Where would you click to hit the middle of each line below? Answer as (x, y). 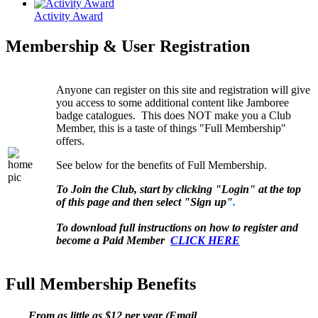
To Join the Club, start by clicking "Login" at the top (179, 189)
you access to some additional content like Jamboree (172, 102)
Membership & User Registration (128, 46)
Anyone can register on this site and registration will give (183, 89)
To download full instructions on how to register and (177, 227)
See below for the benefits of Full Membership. (161, 165)
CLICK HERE (205, 240)
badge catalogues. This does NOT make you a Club (174, 115)
